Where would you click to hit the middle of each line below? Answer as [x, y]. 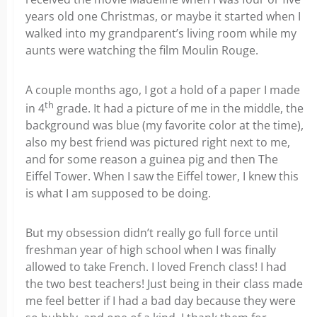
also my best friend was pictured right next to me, [158, 143]
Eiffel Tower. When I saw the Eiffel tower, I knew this [162, 177]
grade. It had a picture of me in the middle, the [179, 109]
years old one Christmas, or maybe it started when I [163, 16]
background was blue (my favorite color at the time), [165, 126]
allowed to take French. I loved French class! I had [156, 267]
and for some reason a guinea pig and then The [152, 160]
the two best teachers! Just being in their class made [164, 284]
